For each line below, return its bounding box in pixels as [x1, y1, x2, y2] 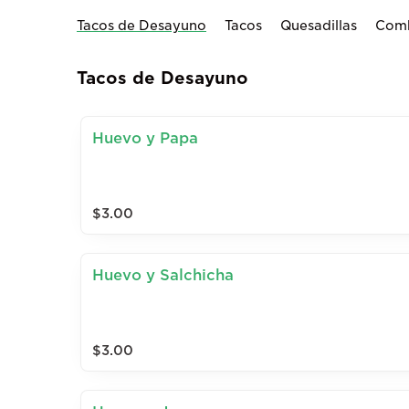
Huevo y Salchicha [92, 267, 234, 284]
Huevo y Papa [92, 130, 198, 147]
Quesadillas [280, 18, 357, 33]
